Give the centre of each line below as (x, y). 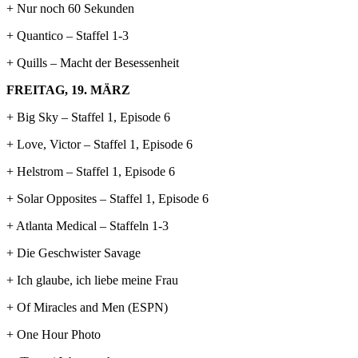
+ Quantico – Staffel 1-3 (68, 35)
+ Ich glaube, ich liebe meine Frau (92, 280)
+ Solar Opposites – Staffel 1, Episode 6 (107, 198)
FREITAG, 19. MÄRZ (68, 89)
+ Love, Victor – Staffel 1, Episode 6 (99, 144)
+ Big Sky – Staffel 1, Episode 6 (88, 117)
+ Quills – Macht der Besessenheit (93, 62)
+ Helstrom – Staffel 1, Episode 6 (91, 171)
